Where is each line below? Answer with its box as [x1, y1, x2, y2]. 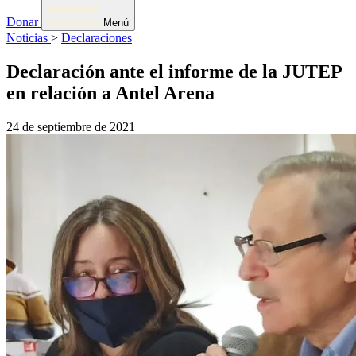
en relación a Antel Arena [6, 82, 215, 103]
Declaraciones [61, 31, 132, 44]
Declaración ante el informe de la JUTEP [6, 60, 342, 82]
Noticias [6, 31, 51, 44]
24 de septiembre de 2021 [6, 119, 135, 133]
